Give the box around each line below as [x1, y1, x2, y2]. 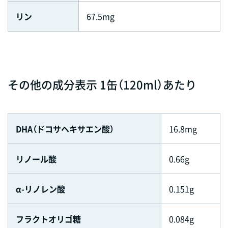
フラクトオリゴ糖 [16, 212, 81, 225]
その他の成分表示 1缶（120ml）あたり [8, 75, 196, 93]
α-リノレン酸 [16, 182, 65, 195]
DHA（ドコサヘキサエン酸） [16, 122, 114, 135]
